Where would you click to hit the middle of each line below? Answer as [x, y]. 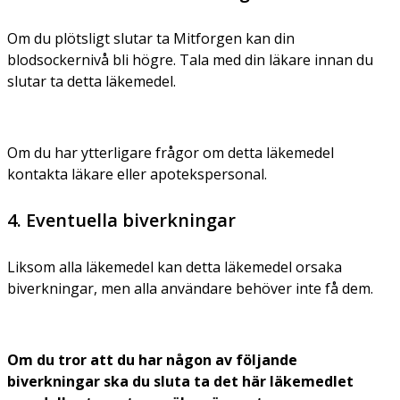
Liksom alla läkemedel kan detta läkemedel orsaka [175, 267]
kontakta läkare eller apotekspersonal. [137, 174]
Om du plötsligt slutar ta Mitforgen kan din [151, 38]
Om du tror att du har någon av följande [152, 359]
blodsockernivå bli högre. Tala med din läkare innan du [190, 59]
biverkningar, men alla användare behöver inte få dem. [190, 288]
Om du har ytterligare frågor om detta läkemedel [171, 152]
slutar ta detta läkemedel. [92, 81]
